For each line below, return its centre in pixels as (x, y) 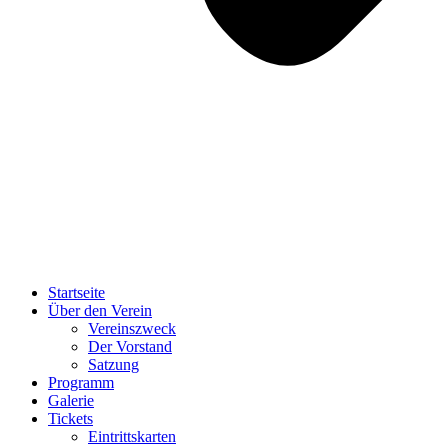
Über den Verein (100, 310)
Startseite (76, 292)
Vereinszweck (132, 328)
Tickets (70, 418)
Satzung (113, 364)
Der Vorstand (130, 346)
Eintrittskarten (132, 436)
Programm (81, 382)
